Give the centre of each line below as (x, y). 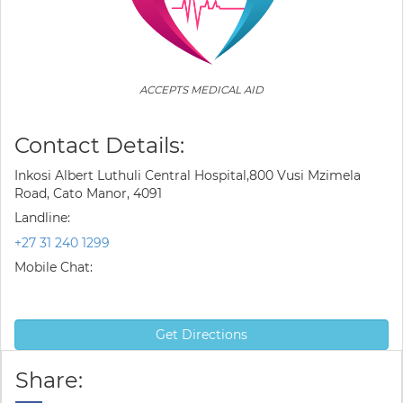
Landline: (42, 218)
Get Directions (201, 335)
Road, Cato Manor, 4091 (88, 193)
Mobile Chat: (54, 267)
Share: (49, 380)
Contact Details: (99, 145)
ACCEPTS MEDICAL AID (201, 90)
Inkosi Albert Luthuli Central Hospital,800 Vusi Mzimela (188, 175)
